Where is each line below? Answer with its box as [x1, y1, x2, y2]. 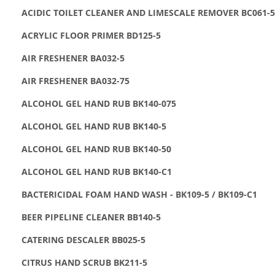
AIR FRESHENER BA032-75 [21, 74, 130, 87]
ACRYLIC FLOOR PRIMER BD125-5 [21, 29, 161, 41]
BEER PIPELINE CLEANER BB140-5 [21, 211, 161, 223]
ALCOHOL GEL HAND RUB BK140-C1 [21, 165, 172, 177]
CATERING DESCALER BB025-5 [21, 233, 145, 246]
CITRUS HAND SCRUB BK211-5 [21, 256, 147, 268]
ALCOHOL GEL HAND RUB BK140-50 [21, 142, 171, 155]
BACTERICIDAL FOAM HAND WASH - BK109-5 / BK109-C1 [21, 188, 257, 200]
